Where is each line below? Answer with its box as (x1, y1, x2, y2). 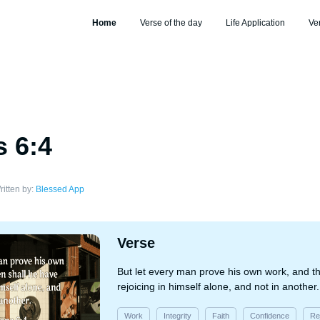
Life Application (225, 17, 285, 28)
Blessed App (36, 184, 84, 194)
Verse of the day (139, 17, 202, 28)
